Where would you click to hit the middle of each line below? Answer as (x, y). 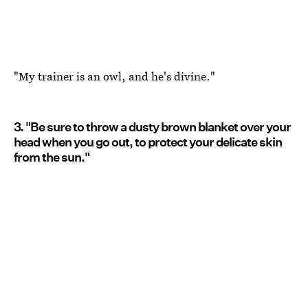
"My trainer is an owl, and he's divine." (114, 76)
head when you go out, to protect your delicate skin (148, 142)
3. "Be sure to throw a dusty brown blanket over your (152, 127)
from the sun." (52, 157)
